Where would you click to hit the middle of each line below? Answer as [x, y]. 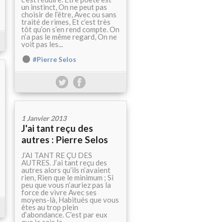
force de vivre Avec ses [59, 193]
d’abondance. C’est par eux [64, 215]
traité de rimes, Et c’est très [66, 22]
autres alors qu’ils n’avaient [66, 170]
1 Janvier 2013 [44, 118]
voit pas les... [42, 44]
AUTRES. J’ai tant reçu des [64, 163]
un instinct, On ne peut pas [64, 7]
